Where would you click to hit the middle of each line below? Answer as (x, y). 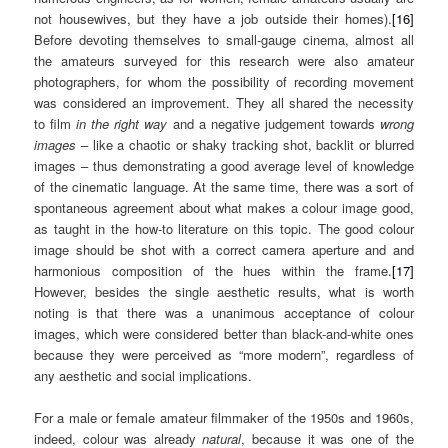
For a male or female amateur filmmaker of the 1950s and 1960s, (224, 417)
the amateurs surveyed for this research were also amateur (224, 60)
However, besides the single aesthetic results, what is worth (224, 291)
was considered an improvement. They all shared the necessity (224, 102)
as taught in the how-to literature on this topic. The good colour (224, 228)
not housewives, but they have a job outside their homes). (213, 18)
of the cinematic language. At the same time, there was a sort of (224, 186)
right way (141, 123)
